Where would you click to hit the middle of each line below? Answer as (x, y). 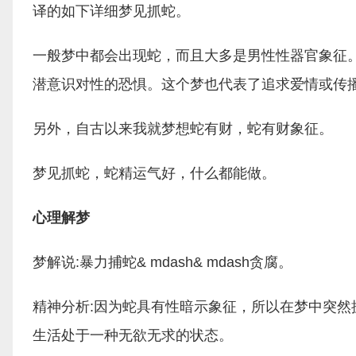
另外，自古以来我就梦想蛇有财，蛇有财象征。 (183, 129)
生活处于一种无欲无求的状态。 (133, 335)
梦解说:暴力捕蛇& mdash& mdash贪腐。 (163, 262)
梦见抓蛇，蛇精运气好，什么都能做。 (154, 173)
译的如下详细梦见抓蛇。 (111, 11)
